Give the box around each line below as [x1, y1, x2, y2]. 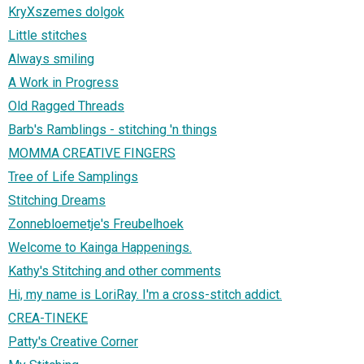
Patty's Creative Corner [8, 333, 138, 349]
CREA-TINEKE [8, 310, 88, 326]
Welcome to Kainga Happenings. [8, 239, 192, 255]
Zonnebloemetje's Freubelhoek [8, 215, 184, 232]
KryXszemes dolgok [8, 3, 124, 19]
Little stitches [8, 27, 87, 43]
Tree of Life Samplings [8, 168, 138, 184]
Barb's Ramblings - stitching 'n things [8, 121, 217, 137]
